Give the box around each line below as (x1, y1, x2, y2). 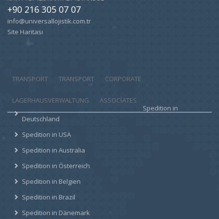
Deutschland (22, 114, 60, 123)
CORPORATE (105, 74, 141, 83)
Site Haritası (7, 27, 43, 36)
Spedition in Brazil (22, 192, 75, 201)
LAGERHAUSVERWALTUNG (12, 95, 89, 105)
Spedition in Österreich (22, 161, 90, 170)
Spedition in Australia (22, 145, 85, 154)
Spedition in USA (22, 130, 71, 139)
